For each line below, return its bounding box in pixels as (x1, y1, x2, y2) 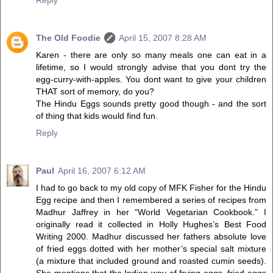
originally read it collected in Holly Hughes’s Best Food (36, 219, 266, 229)
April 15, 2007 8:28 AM (119, 32, 207, 43)
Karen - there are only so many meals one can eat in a (36, 49, 266, 60)
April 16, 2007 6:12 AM (58, 165, 146, 175)
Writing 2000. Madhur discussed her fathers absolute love (36, 231, 266, 241)
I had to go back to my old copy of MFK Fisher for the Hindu (36, 182, 266, 193)
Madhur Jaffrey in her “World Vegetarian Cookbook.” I (36, 207, 266, 217)
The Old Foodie (36, 32, 101, 43)
